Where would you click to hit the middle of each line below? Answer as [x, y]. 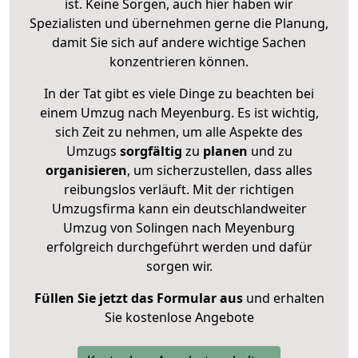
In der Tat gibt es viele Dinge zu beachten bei [179, 93]
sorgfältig [151, 151]
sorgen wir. [179, 266]
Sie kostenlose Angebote [179, 317]
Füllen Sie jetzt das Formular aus [138, 298]
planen [225, 151]
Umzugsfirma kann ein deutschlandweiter [179, 208]
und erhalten [283, 298]
